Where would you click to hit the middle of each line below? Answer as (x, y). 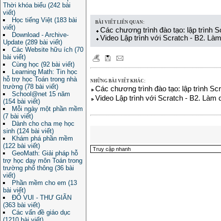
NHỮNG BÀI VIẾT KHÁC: (118, 81)
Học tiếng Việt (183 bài (44, 20)
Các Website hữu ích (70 (48, 50)
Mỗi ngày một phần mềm (47, 109)
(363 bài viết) (21, 205)
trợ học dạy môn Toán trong (43, 161)
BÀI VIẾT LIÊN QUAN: (120, 22)
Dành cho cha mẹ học (43, 124)
